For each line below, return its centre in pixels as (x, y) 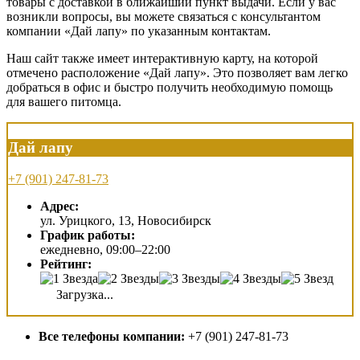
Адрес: (59, 206)
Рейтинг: (66, 264)
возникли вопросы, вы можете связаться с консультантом (164, 17)
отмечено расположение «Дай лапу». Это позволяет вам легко (177, 73)
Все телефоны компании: (112, 336)
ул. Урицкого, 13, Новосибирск (126, 220)
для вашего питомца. (64, 102)
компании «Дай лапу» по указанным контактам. (139, 31)
